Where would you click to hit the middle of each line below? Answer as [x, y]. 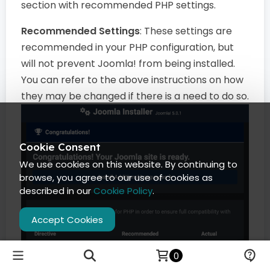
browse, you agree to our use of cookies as [116, 177]
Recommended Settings [80, 31]
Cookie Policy [123, 191]
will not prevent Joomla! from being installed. [128, 63]
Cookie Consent [60, 147]
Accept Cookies [67, 219]
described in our [56, 191]
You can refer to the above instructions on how [132, 80]
